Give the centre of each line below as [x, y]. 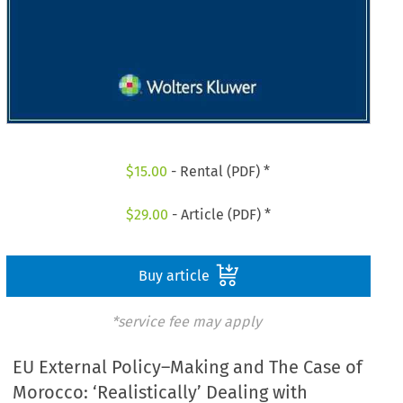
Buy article [175, 275]
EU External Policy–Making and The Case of [188, 367]
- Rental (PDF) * [219, 172]
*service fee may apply [186, 321]
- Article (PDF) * [219, 214]
